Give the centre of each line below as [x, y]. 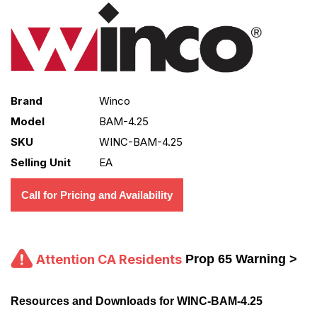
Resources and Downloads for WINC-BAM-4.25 [137, 301]
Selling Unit [41, 163]
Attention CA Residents [109, 260]
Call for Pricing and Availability [97, 195]
